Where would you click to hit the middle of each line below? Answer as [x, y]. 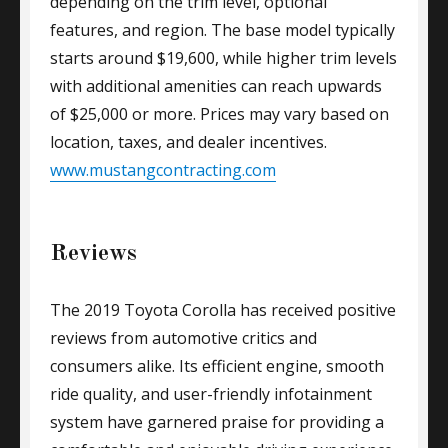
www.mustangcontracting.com [163, 170]
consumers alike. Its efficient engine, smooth [217, 366]
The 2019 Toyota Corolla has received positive [223, 310]
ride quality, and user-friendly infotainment [211, 394]
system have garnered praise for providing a [217, 422]
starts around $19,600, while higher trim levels [223, 58]
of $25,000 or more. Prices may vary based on [219, 114]
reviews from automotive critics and [183, 338]
